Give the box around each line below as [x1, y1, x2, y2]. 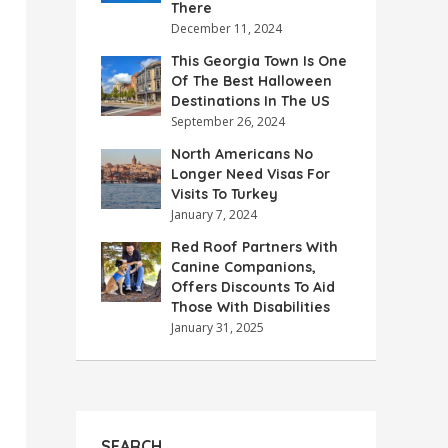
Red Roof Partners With [171, 238, 338, 256]
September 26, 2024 [171, 113, 285, 130]
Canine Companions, [171, 258, 316, 276]
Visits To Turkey [171, 185, 278, 203]
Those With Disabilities [171, 298, 330, 316]
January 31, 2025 [171, 319, 264, 336]
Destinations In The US [171, 92, 330, 110]
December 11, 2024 [171, 20, 282, 37]
